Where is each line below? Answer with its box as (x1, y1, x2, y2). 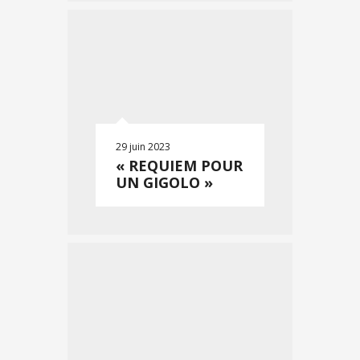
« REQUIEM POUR (116, 156, 243, 175)
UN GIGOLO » (116, 173, 213, 192)
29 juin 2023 (116, 140, 170, 153)
